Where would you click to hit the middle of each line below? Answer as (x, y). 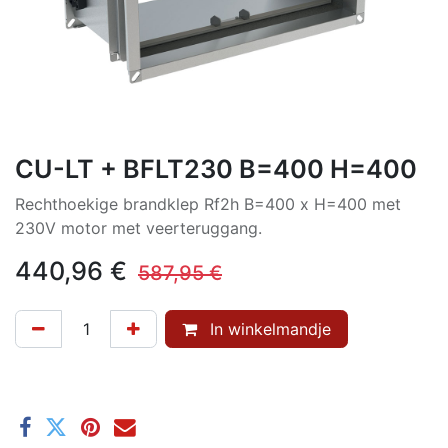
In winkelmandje (268, 329)
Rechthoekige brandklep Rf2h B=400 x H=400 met (208, 204)
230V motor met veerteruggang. (138, 228)
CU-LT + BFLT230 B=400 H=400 (216, 169)
